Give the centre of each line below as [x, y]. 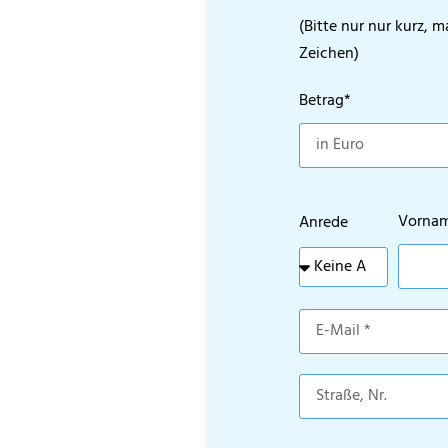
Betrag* [324, 100]
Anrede [323, 222]
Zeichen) [328, 53]
